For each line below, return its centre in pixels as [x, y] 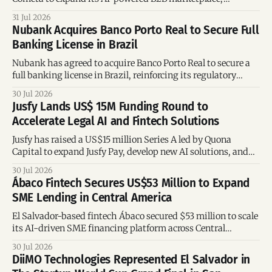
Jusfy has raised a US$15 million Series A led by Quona [122, 140]
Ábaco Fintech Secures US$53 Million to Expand [131, 183]
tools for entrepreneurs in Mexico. [81, 23]
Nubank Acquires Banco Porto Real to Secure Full [136, 30]
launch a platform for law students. [84, 164]
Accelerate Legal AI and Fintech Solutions [116, 121]
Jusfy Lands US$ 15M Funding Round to [110, 107]
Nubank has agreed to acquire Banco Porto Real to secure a [131, 63]
